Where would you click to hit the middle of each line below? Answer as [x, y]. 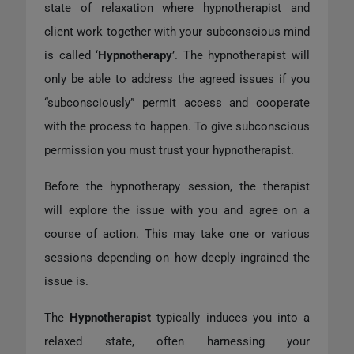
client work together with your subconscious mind [177, 32]
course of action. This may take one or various [177, 234]
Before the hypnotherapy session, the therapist [177, 187]
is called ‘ [72, 56]
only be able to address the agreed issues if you [177, 79]
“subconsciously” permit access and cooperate [177, 103]
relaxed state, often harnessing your [177, 342]
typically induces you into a [231, 318]
